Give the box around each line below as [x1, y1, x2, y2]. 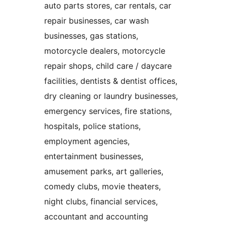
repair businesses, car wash [44, 16, 149, 26]
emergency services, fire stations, [44, 106, 172, 117]
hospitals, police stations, [44, 121, 141, 132]
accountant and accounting [44, 211, 148, 222]
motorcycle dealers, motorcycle [44, 46, 165, 56]
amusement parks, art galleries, [44, 166, 163, 177]
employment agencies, [44, 136, 130, 147]
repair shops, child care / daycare [44, 61, 172, 71]
